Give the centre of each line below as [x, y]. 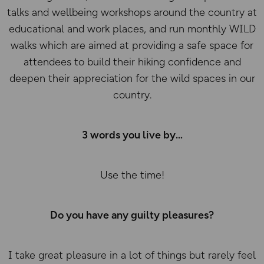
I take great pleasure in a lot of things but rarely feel [132, 255]
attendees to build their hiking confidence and [132, 62]
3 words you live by [132, 135]
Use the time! [132, 175]
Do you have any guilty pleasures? [132, 215]
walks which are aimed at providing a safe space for [132, 45]
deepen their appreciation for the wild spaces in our [132, 78]
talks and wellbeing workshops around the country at [132, 12]
